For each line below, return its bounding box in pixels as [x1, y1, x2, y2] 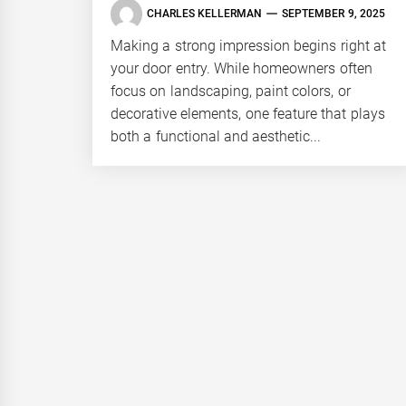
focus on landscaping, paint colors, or [111, 82, 351, 100]
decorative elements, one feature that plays [111, 104, 385, 122]
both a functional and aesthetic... [111, 127, 322, 145]
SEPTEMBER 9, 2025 [282, 7, 385, 20]
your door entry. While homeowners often [111, 59, 372, 77]
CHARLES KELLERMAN [147, 7, 263, 20]
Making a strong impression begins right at [111, 36, 386, 54]
